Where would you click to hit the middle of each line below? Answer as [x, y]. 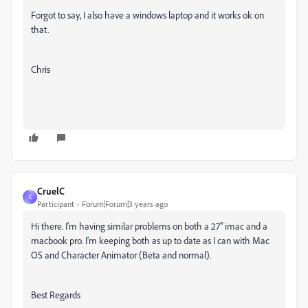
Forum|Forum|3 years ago [125, 203]
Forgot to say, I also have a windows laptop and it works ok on [147, 14]
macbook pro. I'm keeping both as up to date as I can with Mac [150, 240]
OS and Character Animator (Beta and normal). [121, 254]
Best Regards [56, 294]
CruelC [51, 190]
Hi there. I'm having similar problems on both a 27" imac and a [149, 225]
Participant [56, 203]
